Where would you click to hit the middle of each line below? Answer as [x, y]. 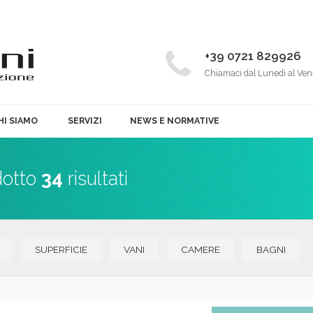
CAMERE [201, 249]
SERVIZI [85, 120]
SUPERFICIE [61, 249]
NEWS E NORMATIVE [174, 120]
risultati [95, 178]
